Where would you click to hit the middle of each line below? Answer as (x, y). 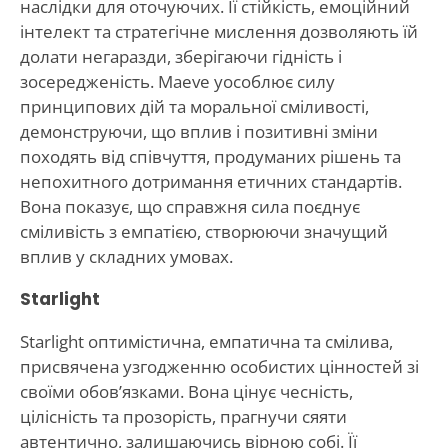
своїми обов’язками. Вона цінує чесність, (186, 391)
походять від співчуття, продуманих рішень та (210, 156)
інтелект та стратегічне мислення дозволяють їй (218, 31)
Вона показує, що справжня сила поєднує (189, 206)
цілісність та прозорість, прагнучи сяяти (183, 416)
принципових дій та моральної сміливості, (194, 106)
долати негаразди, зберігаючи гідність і (180, 56)
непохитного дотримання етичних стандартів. (210, 181)
